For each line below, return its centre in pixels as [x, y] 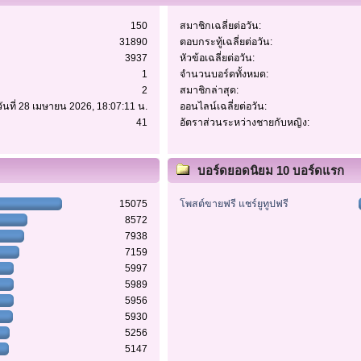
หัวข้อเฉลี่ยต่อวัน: [217, 58]
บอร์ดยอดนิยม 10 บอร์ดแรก [270, 171]
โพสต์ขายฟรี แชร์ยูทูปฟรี [234, 203]
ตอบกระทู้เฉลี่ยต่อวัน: [226, 42]
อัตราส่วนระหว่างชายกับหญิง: [244, 123]
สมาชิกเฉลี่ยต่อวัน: [220, 26]
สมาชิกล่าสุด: [209, 91]
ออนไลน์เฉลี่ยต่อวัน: [223, 107]
